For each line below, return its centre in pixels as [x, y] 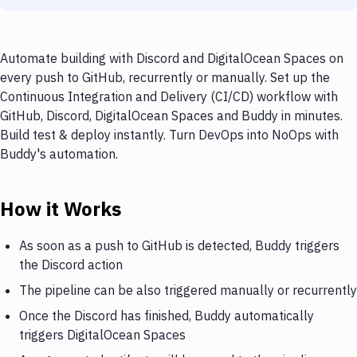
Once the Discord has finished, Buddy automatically [167, 315]
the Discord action [71, 264]
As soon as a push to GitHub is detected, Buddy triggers [179, 245]
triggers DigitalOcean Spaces [102, 334]
